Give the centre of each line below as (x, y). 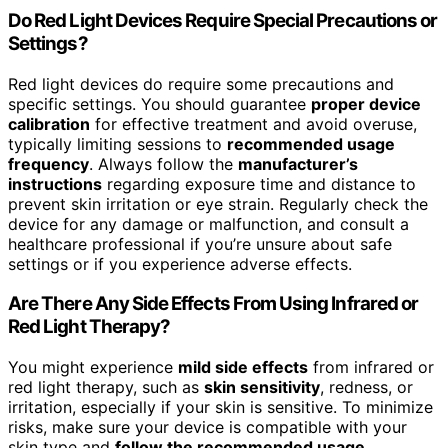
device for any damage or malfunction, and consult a (208, 223)
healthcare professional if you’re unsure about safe (200, 243)
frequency (48, 163)
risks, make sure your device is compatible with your (207, 426)
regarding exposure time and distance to (259, 183)
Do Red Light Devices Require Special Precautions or (223, 20)
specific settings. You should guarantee (159, 103)
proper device (366, 103)
